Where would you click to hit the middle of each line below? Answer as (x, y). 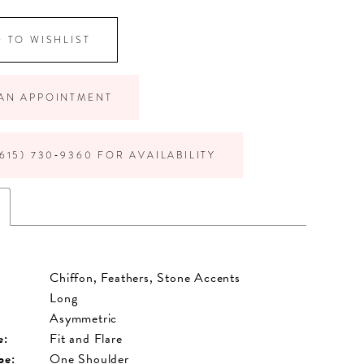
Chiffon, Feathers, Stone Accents (145, 277)
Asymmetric (84, 318)
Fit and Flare (86, 338)
